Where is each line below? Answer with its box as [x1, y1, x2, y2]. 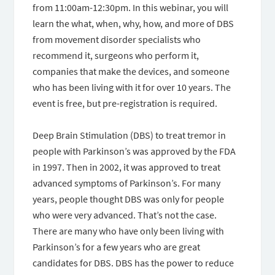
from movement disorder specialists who [33, 33, 201, 45]
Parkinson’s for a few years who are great [33, 241, 201, 253]
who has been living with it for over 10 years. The [33, 81, 231, 93]
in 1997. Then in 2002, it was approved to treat [33, 161, 221, 173]
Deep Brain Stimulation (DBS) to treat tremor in [33, 129, 227, 141]
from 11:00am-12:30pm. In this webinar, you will [33, 1, 229, 14]
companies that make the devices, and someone [33, 65, 230, 77]
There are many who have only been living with [33, 225, 225, 237]
